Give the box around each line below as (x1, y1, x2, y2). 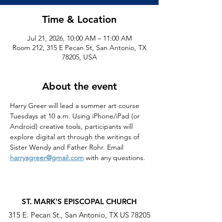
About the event (42, 80, 117, 92)
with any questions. (84, 153, 145, 162)
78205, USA (61, 53, 97, 61)
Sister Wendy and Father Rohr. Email (10, 143, 125, 152)
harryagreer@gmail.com (10, 153, 84, 162)
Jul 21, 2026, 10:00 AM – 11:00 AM (27, 34, 132, 43)
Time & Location (42, 13, 116, 25)
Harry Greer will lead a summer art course (10, 101, 141, 110)
